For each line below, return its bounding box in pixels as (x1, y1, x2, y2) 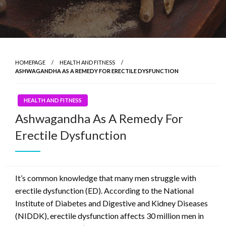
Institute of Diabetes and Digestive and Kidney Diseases (15, 198, 208, 208)
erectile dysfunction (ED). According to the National (15, 186, 194, 196)
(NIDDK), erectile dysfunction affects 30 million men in (15, 211, 204, 221)
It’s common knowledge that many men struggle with (15, 173, 196, 183)
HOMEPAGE (15, 59, 45, 66)
